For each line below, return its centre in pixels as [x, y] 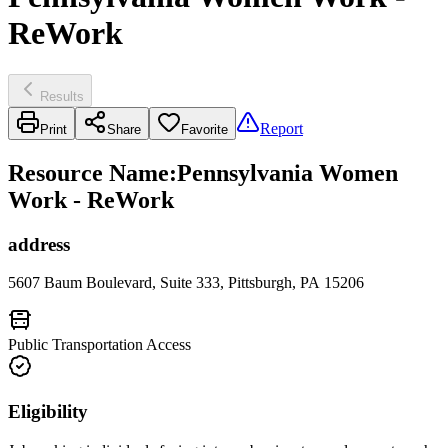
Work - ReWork [91, 199]
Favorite [204, 129]
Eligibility [48, 412]
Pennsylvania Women [287, 172]
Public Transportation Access [99, 345]
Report [281, 128]
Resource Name [88, 172]
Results [62, 96]
